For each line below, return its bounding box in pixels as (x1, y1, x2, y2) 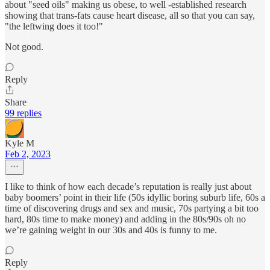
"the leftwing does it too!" (5, 20, 103, 31)
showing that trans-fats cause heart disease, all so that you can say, (5, 10, 255, 20)
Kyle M (5, 137, 34, 148)
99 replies (5, 107, 42, 118)
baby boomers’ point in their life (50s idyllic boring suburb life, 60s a (5, 192, 265, 202)
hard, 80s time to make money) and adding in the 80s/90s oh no (5, 213, 246, 224)
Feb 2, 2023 (5, 148, 51, 159)
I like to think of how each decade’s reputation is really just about (5, 181, 251, 192)
